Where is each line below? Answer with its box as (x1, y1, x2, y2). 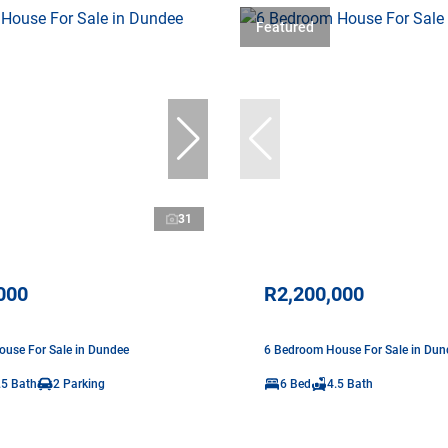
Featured (256, 18, 314, 35)
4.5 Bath (327, 376, 373, 391)
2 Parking (53, 376, 105, 391)
